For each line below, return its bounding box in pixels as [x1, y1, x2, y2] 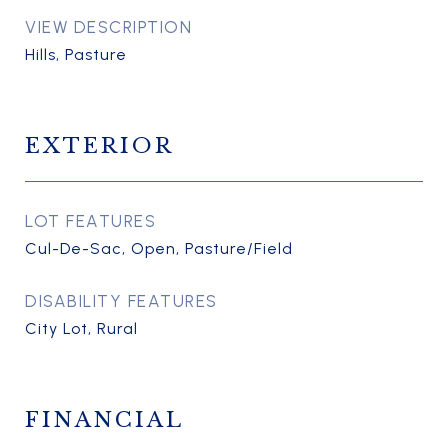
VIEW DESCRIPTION [25, 17, 192, 37]
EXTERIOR [25, 133, 174, 159]
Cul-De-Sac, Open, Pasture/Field [25, 239, 293, 258]
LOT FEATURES [25, 211, 156, 231]
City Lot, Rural [25, 319, 138, 338]
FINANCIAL [25, 407, 184, 433]
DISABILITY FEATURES [25, 291, 218, 311]
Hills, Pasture [25, 45, 127, 64]
